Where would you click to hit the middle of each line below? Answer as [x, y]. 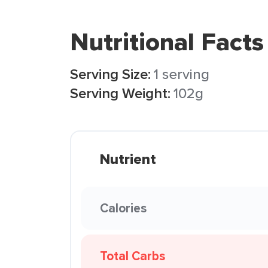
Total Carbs [133, 256]
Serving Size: [110, 74]
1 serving [182, 74]
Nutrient [128, 159]
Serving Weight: [120, 93]
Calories [123, 208]
